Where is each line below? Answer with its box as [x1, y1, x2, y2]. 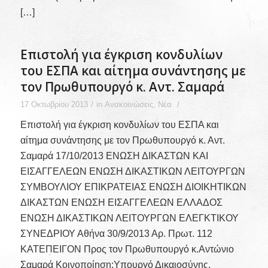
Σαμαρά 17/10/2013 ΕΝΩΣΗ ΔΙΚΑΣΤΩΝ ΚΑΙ [20, 151, 208, 162]
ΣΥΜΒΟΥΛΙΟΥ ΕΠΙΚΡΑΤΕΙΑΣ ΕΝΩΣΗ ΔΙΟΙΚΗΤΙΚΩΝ [20, 182, 246, 193]
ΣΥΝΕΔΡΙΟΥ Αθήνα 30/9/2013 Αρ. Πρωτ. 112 [20, 229, 212, 239]
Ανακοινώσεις [104, 99, 153, 109]
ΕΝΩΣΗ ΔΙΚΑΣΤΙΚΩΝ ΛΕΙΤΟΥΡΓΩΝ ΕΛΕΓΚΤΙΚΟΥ [20, 213, 239, 224]
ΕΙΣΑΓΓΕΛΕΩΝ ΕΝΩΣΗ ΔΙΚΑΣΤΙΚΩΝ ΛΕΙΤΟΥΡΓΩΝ [20, 166, 245, 177]
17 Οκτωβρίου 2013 [20, 99, 88, 109]
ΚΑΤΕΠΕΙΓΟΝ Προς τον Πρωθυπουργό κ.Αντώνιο [20, 244, 234, 255]
